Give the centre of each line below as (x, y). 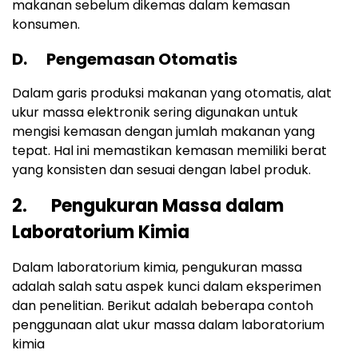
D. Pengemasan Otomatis (125, 60)
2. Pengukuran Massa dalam (148, 206)
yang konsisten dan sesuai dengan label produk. (161, 170)
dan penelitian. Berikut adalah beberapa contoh (163, 306)
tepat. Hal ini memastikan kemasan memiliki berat (169, 151)
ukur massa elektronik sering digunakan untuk (155, 113)
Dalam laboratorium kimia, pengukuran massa (157, 268)
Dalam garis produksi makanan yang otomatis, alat (172, 93)
